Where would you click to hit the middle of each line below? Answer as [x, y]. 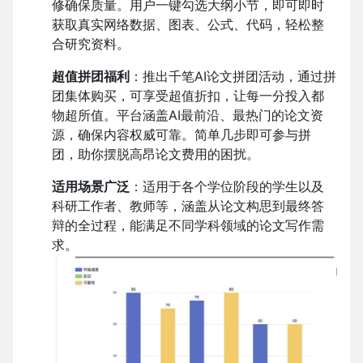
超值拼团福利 [91, 77]
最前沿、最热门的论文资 [252, 115]
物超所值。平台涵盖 [110, 115]
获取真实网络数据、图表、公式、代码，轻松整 [188, 25]
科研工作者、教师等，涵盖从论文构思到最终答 [188, 206]
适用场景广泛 [91, 187]
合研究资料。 [91, 44]
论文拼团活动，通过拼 [271, 77]
